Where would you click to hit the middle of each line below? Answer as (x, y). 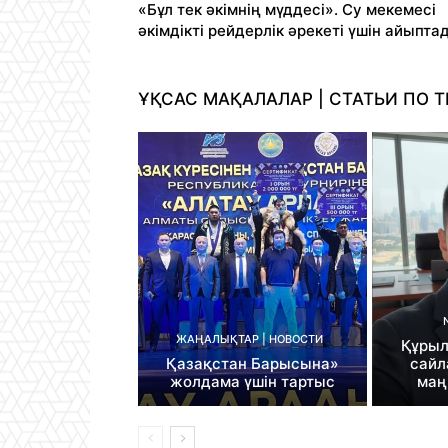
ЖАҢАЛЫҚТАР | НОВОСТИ (250, 338)
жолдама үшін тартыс (252, 381)
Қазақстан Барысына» (252, 363)
